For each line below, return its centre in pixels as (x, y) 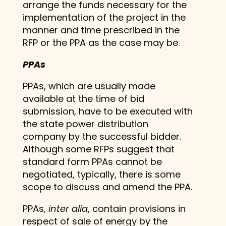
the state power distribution (85, 124)
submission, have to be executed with (107, 111)
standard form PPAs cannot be (92, 161)
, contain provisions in (136, 208)
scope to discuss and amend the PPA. (107, 187)
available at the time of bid (83, 98)
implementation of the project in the (104, 17)
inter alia (68, 208)
